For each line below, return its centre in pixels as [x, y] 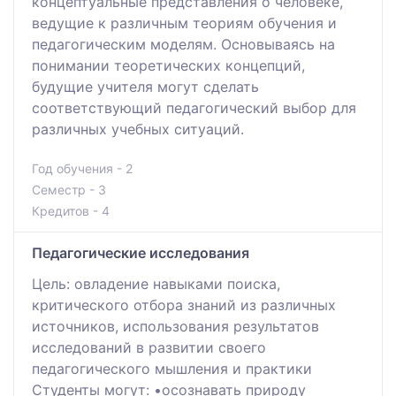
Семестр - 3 [69, 189]
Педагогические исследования [141, 252]
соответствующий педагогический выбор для [194, 107]
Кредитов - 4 [71, 210]
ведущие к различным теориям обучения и [184, 23]
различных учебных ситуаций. [138, 129]
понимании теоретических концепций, [168, 65]
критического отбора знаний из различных [184, 305]
